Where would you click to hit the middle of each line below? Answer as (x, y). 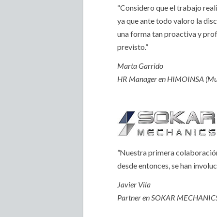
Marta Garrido (140, 66)
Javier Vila (134, 184)
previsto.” (133, 47)
